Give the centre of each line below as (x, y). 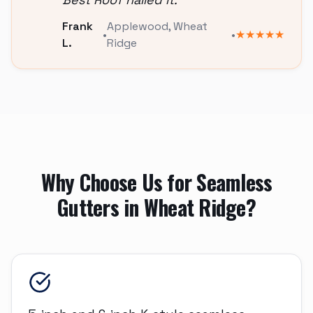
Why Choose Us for (119, 182)
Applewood (137, 26)
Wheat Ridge (195, 207)
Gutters (88, 207)
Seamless (234, 182)
